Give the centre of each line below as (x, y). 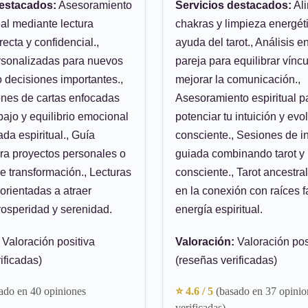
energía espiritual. (219, 209)
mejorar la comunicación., (238, 79)
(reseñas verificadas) (226, 260)
